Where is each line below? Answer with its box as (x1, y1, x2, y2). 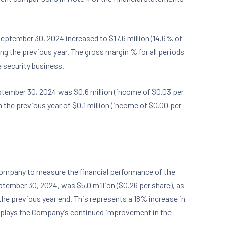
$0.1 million (72, 100, 109, 110)
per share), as (138, 180, 184, 190)
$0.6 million (74, 87, 112, 96)
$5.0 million (77, 180, 115, 190)
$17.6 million (109, 33, 149, 43)
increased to (64, 33, 109, 43)
